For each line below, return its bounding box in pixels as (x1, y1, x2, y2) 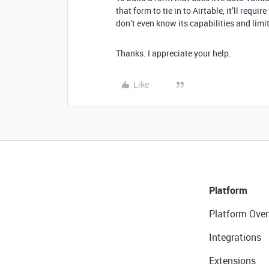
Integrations (208, 231, 261, 244)
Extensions (208, 254, 256, 267)
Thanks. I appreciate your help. (116, 47, 231, 59)
